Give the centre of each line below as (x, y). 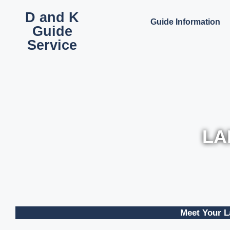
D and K (52, 17)
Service (52, 45)
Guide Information (186, 22)
